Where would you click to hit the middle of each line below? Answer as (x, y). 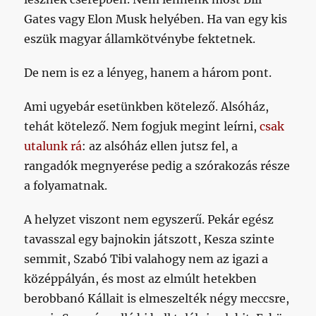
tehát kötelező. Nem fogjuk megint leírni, (142, 127)
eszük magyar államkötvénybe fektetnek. (140, 39)
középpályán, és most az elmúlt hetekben (141, 279)
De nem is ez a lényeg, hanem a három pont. (148, 73)
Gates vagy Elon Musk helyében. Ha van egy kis (156, 19)
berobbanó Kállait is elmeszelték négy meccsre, (157, 299)
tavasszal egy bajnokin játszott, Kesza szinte (150, 239)
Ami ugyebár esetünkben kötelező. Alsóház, (147, 107)
